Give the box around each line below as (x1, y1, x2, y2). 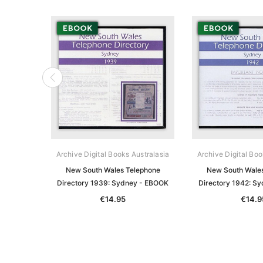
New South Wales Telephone (65, 165, 160, 174)
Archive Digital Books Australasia (56, 149, 170, 159)
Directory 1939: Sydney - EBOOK (57, 178, 168, 187)
